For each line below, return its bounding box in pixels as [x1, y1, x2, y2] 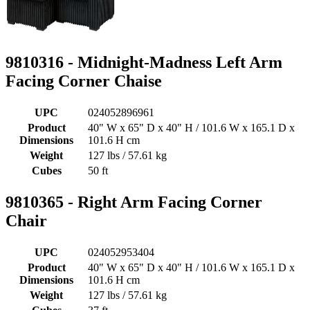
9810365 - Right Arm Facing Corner [6, 193, 262, 211]
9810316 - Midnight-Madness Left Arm [6, 53, 282, 72]
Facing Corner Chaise [6, 72, 162, 91]
